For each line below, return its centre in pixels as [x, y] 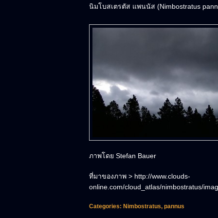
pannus [174, 206]
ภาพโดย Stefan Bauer [123, 155]
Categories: [106, 206]
